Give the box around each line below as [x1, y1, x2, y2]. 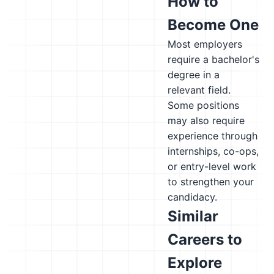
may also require [168, 114, 245, 127]
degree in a [168, 68, 220, 81]
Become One [168, 16, 259, 34]
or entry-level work [168, 160, 256, 172]
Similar [168, 207, 218, 225]
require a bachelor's [168, 53, 259, 65]
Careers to [168, 231, 242, 248]
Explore [168, 254, 222, 272]
